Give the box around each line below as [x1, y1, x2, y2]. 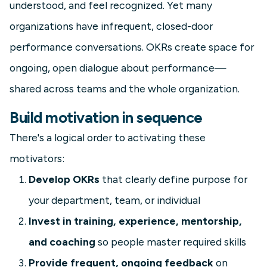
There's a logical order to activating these [10, 131, 206, 144]
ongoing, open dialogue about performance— [10, 61, 226, 74]
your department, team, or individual [29, 194, 200, 207]
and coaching [29, 235, 95, 249]
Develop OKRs [29, 173, 100, 186]
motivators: [10, 152, 64, 165]
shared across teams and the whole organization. [10, 82, 240, 95]
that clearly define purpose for [100, 173, 247, 186]
